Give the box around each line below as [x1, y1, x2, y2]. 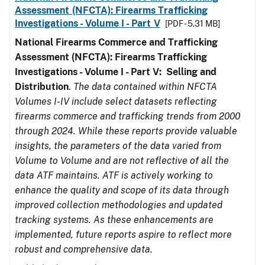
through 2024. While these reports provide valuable [15, 125, 237, 137]
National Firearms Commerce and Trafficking [15, 37, 218, 48]
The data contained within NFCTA [73, 81, 217, 92]
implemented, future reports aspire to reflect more [15, 229, 232, 240]
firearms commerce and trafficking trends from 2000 [15, 111, 240, 122]
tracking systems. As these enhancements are [15, 214, 214, 225]
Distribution [15, 81, 69, 92]
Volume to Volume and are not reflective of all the [15, 155, 229, 166]
